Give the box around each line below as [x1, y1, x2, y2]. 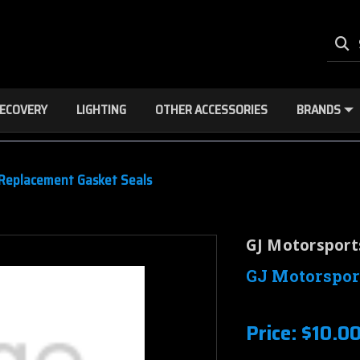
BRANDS [296, 100, 341, 120]
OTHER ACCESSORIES [154, 100, 268, 120]
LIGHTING [76, 100, 126, 120]
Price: [245, 318, 301, 349]
